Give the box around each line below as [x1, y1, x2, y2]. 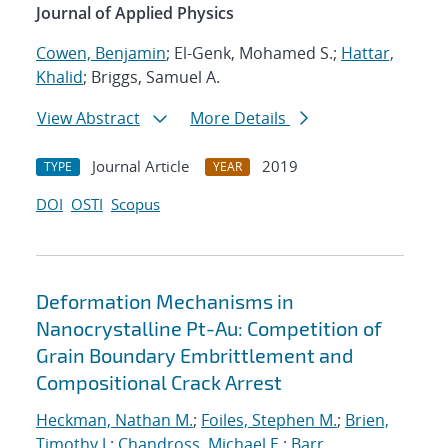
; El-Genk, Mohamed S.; [166, 42, 341, 65]
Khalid [36, 66, 83, 89]
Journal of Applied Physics [36, 2, 234, 25]
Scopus [111, 194, 160, 215]
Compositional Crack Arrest [36, 370, 282, 395]
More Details [190, 107, 290, 130]
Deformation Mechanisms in [36, 289, 294, 314]
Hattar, [341, 42, 394, 65]
